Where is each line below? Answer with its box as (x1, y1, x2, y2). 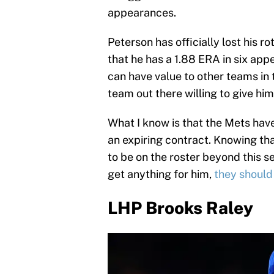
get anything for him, (108, 167, 214, 180)
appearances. (108, 6, 176, 19)
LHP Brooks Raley (108, 197, 253, 218)
